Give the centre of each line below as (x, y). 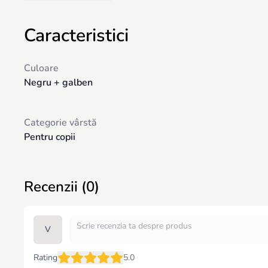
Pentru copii (50, 137)
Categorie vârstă (60, 123)
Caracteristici (76, 36)
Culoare (41, 68)
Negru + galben (58, 83)
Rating (45, 258)
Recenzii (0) (62, 187)
